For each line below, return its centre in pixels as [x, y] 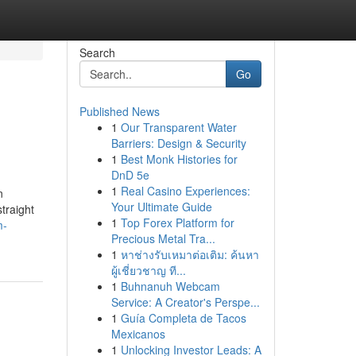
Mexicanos [138, 334]
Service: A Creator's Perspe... [185, 302]
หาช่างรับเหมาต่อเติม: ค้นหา [190, 254]
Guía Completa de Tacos [183, 318]
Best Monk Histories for [179, 159]
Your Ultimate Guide [161, 207]
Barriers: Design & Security [178, 143]
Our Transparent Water [178, 127]
